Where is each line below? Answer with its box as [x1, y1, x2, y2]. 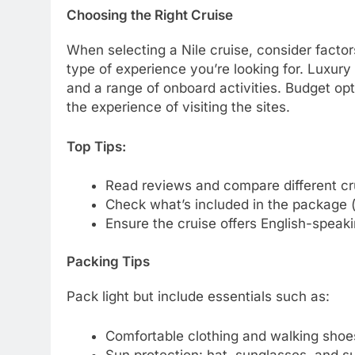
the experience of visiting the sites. [67, 99, 290, 116]
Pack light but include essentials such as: [67, 288, 330, 305]
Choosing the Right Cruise [67, 6, 233, 23]
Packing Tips [67, 253, 150, 269]
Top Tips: [67, 138, 126, 155]
